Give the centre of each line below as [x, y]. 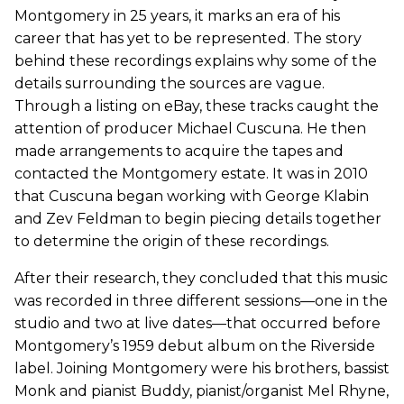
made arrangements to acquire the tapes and [179, 151]
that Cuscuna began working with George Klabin [192, 196]
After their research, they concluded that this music [201, 278]
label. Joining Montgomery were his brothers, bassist [202, 368]
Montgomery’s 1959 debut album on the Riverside [195, 345]
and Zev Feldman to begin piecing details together [198, 218]
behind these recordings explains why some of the [196, 60]
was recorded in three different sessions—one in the [201, 300]
